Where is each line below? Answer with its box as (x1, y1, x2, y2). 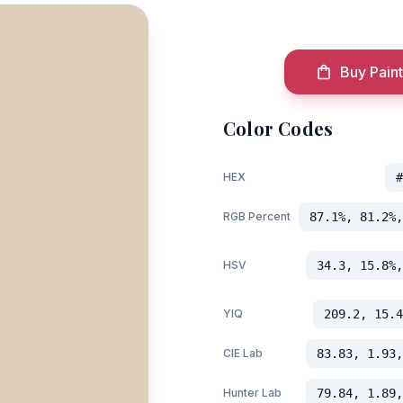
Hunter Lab (223, 386, 282, 399)
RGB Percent (223, 210, 291, 223)
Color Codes (223, 116, 334, 140)
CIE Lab (223, 346, 263, 360)
